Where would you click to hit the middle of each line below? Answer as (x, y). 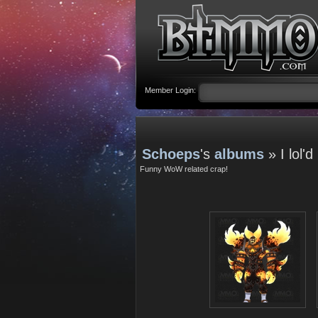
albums (239, 154)
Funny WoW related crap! (184, 169)
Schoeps (171, 154)
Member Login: (171, 91)
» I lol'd (289, 154)
